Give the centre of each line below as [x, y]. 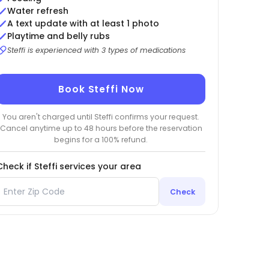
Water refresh [38, 11]
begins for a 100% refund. [101, 139]
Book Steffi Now [101, 89]
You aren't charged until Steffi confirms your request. [101, 116]
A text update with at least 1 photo [83, 24]
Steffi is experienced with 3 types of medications [96, 50]
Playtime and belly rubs [58, 36]
